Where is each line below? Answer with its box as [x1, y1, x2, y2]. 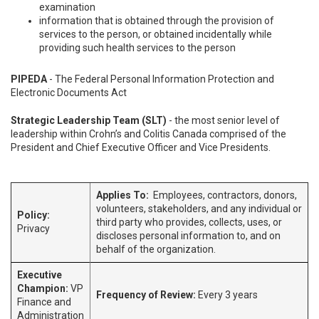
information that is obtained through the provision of [39, 15, 274, 26]
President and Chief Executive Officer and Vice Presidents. [11, 142, 273, 153]
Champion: [17, 283, 68, 294]
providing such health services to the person [39, 42, 236, 53]
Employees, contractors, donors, [149, 189, 297, 201]
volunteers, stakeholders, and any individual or [96, 203, 302, 214]
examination [39, 1, 98, 13]
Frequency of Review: [96, 289, 196, 300]
